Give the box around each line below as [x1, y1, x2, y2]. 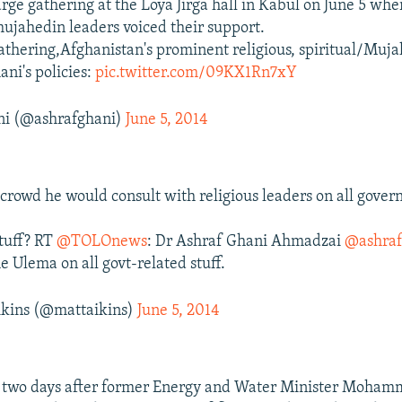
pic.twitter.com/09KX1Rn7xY [95, 64, 298, 82]
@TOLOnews [57, 232, 148, 250]
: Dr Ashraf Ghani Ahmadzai [147, 232, 345, 250]
